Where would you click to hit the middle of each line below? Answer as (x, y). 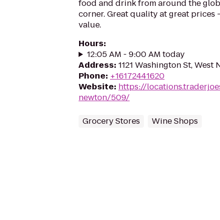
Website (96, 87)
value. (90, 25)
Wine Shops (175, 121)
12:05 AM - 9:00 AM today (136, 54)
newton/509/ (104, 97)
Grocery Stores (111, 121)
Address (96, 65)
